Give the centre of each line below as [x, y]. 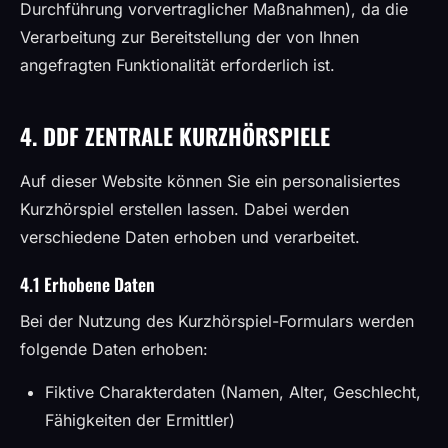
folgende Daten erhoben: [114, 349]
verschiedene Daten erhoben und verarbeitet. [190, 237]
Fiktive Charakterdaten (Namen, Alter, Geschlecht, [233, 392]
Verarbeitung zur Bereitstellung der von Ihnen [189, 37]
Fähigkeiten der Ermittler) [140, 420]
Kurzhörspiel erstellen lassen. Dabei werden [184, 209]
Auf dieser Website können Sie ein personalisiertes [210, 181]
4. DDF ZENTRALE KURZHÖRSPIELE [175, 135]
